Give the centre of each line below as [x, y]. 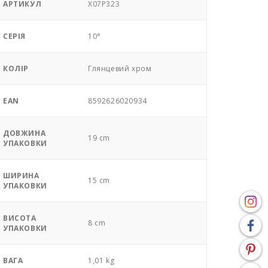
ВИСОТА [20, 218]
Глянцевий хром [120, 68]
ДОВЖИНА [25, 133]
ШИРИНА [21, 176]
